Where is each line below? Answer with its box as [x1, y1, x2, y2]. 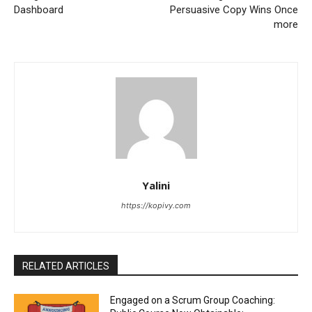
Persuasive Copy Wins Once [169, 3, 298, 17]
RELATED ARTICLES [22, 260, 109, 272]
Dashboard [14, 3, 63, 17]
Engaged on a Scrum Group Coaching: [110, 295, 276, 306]
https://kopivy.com [121, 201, 191, 211]
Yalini [142, 178, 170, 193]
